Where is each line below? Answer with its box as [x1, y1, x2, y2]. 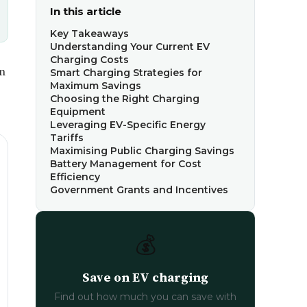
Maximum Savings [50, 79, 141, 92]
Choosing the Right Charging [50, 93, 199, 105]
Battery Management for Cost [50, 158, 201, 170]
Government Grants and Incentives [50, 184, 228, 196]
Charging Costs [50, 53, 129, 66]
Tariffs [50, 132, 84, 144]
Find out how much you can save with [54, 291, 236, 303]
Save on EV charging [82, 269, 208, 286]
